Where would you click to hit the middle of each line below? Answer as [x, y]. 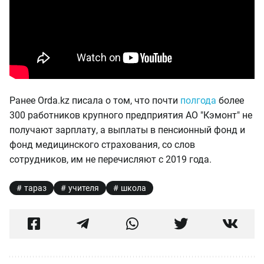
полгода [198, 100]
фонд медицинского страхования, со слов [102, 145]
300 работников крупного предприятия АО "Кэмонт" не [131, 115]
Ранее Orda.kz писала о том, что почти [95, 100]
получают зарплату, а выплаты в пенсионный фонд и [127, 130]
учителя [84, 188]
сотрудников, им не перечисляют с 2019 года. [110, 159]
